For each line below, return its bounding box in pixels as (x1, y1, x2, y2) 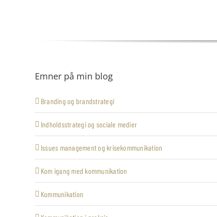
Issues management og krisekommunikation (41, 143, 163, 153)
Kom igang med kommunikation (41, 166, 127, 176)
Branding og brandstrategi (41, 96, 114, 106)
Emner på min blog (35, 70, 113, 82)
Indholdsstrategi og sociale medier (41, 120, 138, 129)
